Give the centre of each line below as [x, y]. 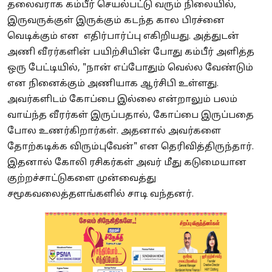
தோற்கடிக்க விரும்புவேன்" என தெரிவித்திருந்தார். [131, 148]
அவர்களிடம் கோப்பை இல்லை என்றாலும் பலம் [122, 100]
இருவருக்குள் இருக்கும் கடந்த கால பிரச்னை [116, 21]
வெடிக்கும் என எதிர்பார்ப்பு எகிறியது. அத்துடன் [123, 37]
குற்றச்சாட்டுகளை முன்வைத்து [82, 179]
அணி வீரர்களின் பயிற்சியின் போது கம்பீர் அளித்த [131, 53]
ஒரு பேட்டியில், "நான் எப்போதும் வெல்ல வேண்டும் [130, 69]
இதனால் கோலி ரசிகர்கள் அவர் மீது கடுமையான [127, 163]
